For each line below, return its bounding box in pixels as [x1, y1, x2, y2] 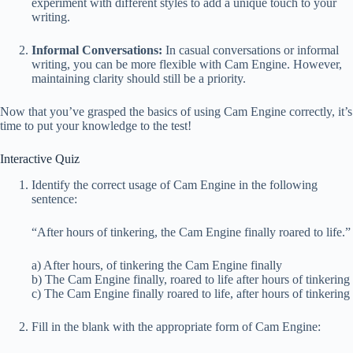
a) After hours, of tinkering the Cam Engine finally [32, 258, 282, 273]
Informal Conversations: [32, 43, 162, 58]
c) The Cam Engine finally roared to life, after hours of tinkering [32, 287, 350, 301]
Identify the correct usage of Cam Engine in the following [32, 178, 318, 192]
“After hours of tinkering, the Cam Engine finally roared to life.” [32, 225, 351, 240]
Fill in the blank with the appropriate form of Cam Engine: [32, 320, 321, 334]
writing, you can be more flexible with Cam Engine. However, [32, 58, 342, 72]
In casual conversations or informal [162, 43, 339, 58]
